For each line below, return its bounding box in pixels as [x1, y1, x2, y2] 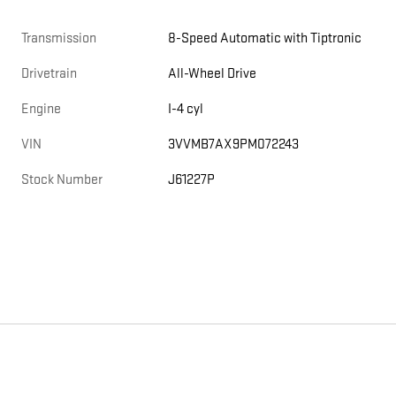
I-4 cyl [168, 101, 204, 118]
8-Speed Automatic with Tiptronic [168, 30, 362, 48]
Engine [21, 101, 61, 118]
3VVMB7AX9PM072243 [168, 136, 300, 154]
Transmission [21, 30, 96, 48]
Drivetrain [21, 65, 77, 83]
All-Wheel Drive [168, 65, 258, 83]
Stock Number [21, 171, 103, 189]
